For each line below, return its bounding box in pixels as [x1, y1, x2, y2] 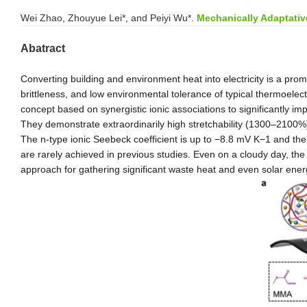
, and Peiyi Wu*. [125, 12, 194, 23]
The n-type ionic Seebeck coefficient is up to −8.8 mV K [21, 133, 260, 145]
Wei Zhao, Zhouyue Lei [21, 12, 122, 23]
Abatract [21, 42, 65, 54]
